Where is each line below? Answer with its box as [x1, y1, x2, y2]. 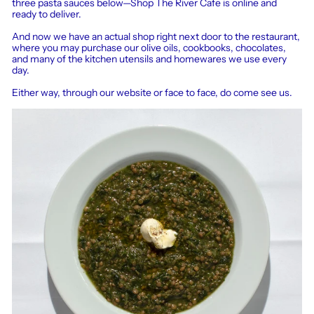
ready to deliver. [12, 8, 81, 21]
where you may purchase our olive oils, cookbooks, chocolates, [12, 41, 286, 55]
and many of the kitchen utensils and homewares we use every [12, 53, 287, 66]
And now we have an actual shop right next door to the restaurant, [12, 30, 300, 43]
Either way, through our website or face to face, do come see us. [12, 86, 292, 100]
